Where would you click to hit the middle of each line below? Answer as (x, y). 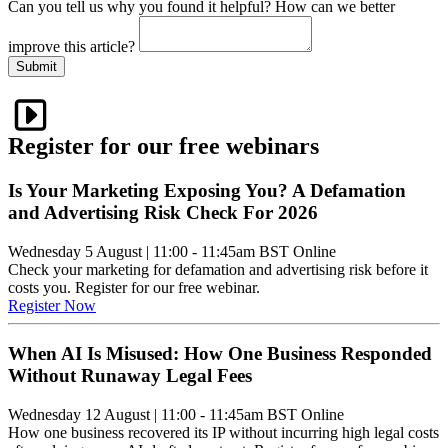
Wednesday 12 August (79, 415)
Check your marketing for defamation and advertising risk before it (218, 269)
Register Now (52, 305)
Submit (36, 67)
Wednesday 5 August (75, 251)
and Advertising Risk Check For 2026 (163, 212)
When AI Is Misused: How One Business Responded (220, 354)
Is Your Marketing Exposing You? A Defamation (207, 190)
